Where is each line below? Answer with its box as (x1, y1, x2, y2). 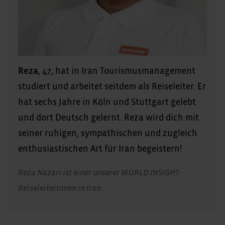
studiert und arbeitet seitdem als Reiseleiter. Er (18, 82, 206, 91)
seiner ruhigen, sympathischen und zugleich (18, 129, 197, 138)
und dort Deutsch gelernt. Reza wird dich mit (18, 113, 199, 123)
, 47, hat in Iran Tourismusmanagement (38, 66, 195, 76)
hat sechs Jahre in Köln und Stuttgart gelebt (18, 97, 196, 107)
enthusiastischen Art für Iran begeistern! (18, 144, 182, 154)
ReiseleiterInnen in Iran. (18, 184, 103, 192)
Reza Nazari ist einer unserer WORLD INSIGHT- (18, 168, 181, 177)
